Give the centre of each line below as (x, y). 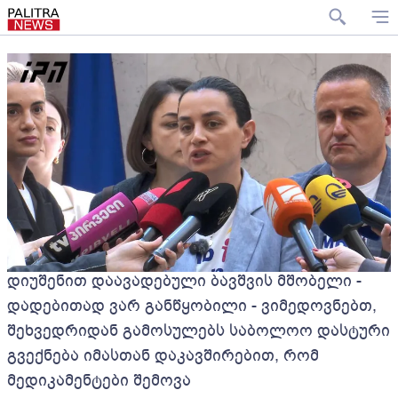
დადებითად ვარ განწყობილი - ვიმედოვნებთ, (192, 306)
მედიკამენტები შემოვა (99, 381)
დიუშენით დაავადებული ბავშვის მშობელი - (184, 281)
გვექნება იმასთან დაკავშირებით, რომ (163, 356)
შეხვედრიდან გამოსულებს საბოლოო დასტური (199, 331)
